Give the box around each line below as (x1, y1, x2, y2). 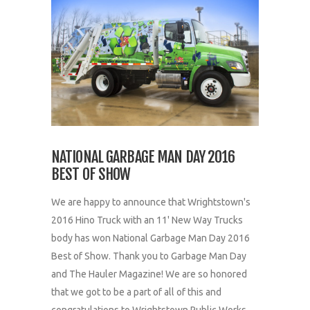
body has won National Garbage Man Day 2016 (51, 232, 250, 244)
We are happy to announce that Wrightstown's (51, 196, 250, 208)
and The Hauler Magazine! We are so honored (51, 268, 247, 280)
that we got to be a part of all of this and (51, 286, 221, 298)
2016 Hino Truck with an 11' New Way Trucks (51, 214, 243, 226)
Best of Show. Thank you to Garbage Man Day (51, 250, 246, 262)
